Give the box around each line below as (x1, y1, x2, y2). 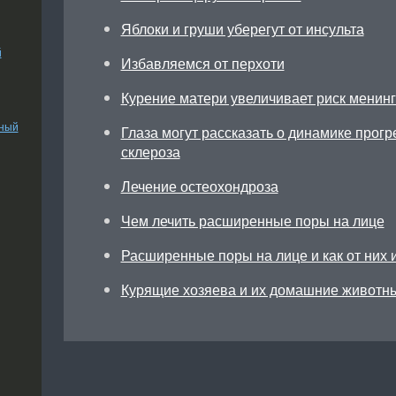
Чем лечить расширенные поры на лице (120, 210, 385, 231)
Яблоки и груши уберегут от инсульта (120, 19, 364, 39)
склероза (120, 141, 180, 162)
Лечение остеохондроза (120, 176, 278, 196)
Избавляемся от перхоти (120, 53, 285, 73)
